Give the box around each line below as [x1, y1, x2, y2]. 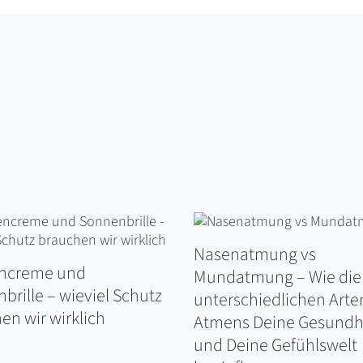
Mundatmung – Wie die [193, 264, 361, 291]
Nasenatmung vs [193, 241, 316, 268]
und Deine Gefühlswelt [193, 332, 357, 359]
